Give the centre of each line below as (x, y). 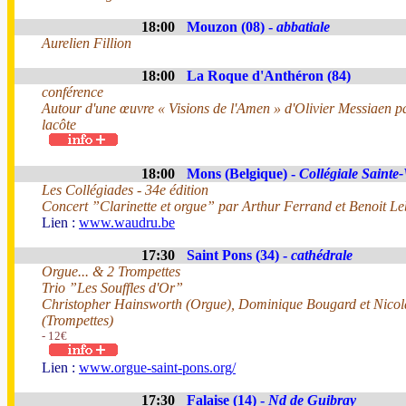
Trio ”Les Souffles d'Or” (112, 288)
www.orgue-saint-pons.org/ (157, 367)
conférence (72, 92)
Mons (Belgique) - (243, 174)
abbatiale (303, 27)
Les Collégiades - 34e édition (125, 190)
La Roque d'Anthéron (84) (269, 76)
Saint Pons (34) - (239, 255)
